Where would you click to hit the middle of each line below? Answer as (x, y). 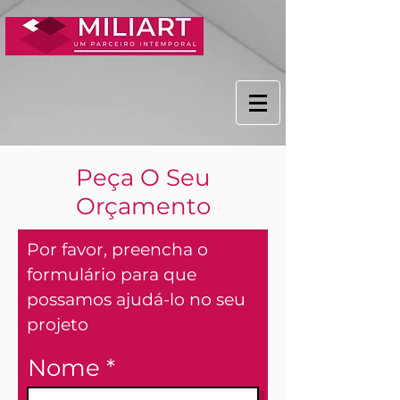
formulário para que (112, 275)
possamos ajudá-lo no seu (136, 300)
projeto (58, 325)
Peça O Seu (143, 178)
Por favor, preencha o (117, 250)
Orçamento (143, 206)
